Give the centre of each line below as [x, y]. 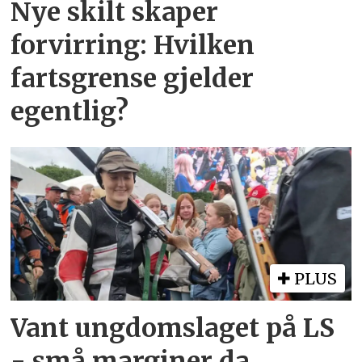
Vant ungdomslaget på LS [173, 328]
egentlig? [70, 112]
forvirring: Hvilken [133, 46]
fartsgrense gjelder [133, 79]
